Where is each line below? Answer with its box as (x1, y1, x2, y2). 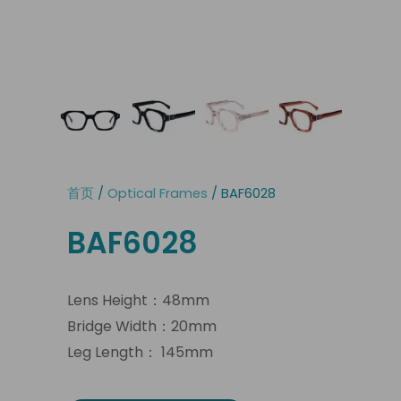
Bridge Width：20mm (67, 315, 217, 337)
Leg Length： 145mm (67, 341, 213, 363)
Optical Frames (107, 184, 208, 202)
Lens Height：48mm (67, 289, 209, 311)
